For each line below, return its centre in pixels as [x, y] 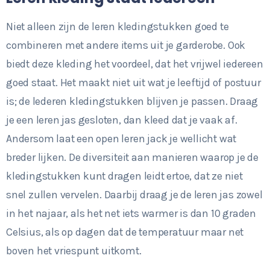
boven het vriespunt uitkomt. [75, 250]
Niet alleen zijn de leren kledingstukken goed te [118, 26]
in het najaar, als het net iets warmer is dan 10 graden [131, 213]
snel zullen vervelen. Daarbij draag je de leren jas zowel [134, 194]
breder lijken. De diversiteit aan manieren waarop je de [132, 157]
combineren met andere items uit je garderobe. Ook [126, 45]
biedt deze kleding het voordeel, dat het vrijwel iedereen [135, 64]
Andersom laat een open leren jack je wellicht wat [121, 138]
